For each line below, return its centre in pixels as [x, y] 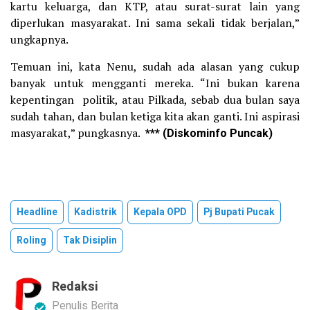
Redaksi [75, 287]
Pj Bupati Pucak [239, 212]
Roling [31, 241]
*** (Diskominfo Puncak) [209, 134]
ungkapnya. [39, 40]
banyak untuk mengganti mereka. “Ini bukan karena [155, 83]
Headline [37, 212]
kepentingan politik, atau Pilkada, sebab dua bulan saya [155, 100]
